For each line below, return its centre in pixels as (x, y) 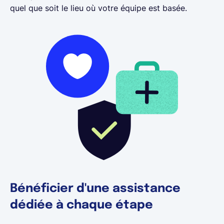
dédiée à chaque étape (81, 205)
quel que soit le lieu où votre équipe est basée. (98, 8)
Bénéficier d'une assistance (95, 188)
